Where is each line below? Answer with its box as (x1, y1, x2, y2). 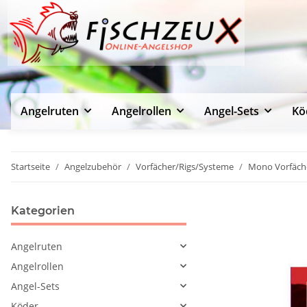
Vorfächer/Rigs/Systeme (136, 160, 234, 173)
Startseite (11, 160, 50, 173)
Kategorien (11, 204, 75, 217)
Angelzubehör (64, 160, 121, 173)
